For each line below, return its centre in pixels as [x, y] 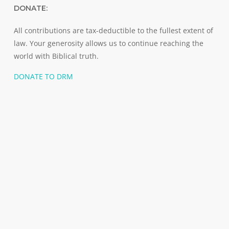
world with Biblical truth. [56, 56]
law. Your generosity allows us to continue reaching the [108, 43]
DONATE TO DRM [43, 77]
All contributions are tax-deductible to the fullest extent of [113, 30]
